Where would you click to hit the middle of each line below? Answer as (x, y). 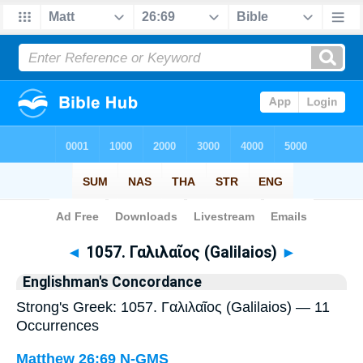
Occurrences (58, 326)
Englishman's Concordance (112, 282)
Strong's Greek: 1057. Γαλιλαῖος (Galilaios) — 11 (173, 307)
